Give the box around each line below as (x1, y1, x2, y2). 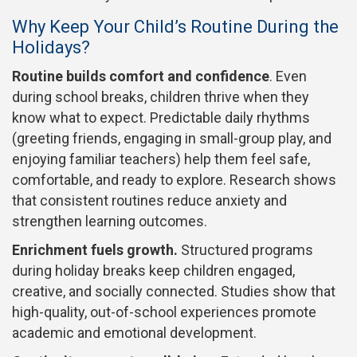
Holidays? (12, 37, 90, 58)
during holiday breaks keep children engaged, (12, 262, 295, 280)
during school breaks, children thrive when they (12, 88, 309, 106)
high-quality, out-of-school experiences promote (12, 304, 316, 321)
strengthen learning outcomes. (12, 213, 207, 230)
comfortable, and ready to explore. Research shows (12, 171, 336, 189)
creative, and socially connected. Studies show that (12, 283, 335, 300)
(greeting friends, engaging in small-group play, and (12, 130, 331, 147)
